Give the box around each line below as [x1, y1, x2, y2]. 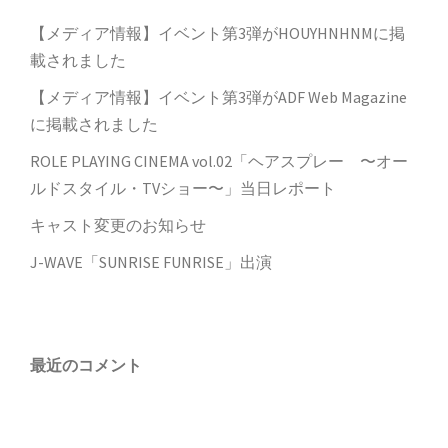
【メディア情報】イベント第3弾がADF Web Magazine [30, 87, 407, 108]
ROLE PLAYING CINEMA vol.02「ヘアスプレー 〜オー [30, 151, 408, 172]
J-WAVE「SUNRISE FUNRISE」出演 [30, 252, 272, 273]
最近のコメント [30, 356, 142, 376]
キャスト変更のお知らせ [30, 215, 206, 236]
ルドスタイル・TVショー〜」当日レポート [30, 178, 336, 199]
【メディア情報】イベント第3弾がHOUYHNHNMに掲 [30, 23, 405, 44]
